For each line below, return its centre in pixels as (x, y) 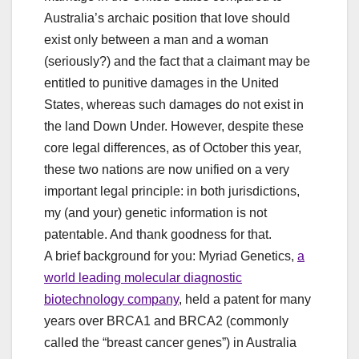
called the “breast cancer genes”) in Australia (170, 343)
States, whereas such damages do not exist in (174, 105)
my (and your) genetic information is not (155, 213)
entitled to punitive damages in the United (161, 83)
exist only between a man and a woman (156, 40)
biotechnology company (111, 300)
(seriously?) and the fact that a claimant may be (177, 62)
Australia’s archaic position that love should (167, 18)
